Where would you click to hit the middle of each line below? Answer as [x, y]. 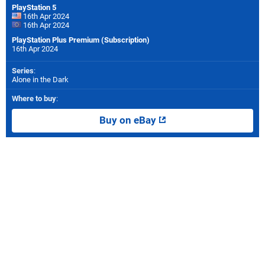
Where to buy [34, 98]
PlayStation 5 [34, 7]
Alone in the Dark [40, 79]
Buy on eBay [129, 120]
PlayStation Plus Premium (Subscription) [81, 40]
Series [23, 70]
